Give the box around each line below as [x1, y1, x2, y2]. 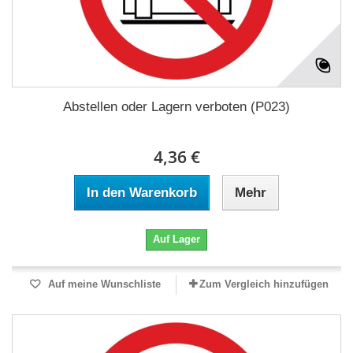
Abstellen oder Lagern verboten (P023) [63, 99, 290, 114]
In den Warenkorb [87, 185, 197, 200]
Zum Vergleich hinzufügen [199, 278, 329, 290]
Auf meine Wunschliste [44, 278, 161, 290]
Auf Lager [153, 233, 200, 245]
